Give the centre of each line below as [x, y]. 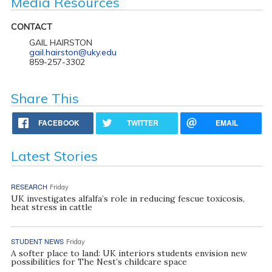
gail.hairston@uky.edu [73, 52]
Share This [45, 98]
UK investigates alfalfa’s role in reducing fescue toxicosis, [127, 198]
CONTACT [31, 26]
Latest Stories [54, 156]
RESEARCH [29, 186]
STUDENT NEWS [37, 241]
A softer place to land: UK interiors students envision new [129, 253]
